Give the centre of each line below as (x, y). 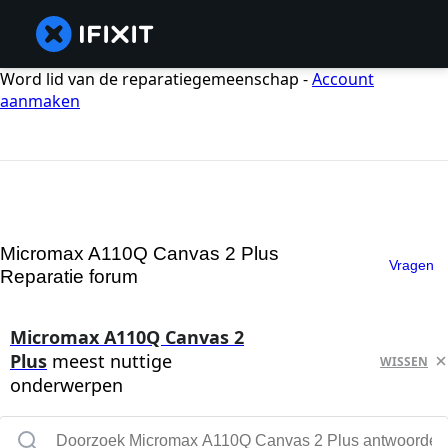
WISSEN (404, 361)
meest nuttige (109, 361)
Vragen (411, 264)
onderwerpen (66, 385)
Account (343, 79)
